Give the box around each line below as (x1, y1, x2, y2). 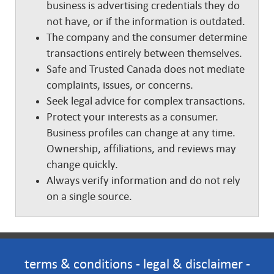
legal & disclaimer (143, 256, 243, 272)
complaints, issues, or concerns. (46, 79, 198, 91)
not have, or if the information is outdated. (46, 15, 245, 28)
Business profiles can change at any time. (46, 127, 235, 139)
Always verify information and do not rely (46, 174, 240, 187)
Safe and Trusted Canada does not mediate (46, 63, 245, 75)
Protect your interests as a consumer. (46, 111, 218, 123)
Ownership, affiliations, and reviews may (46, 143, 236, 155)
